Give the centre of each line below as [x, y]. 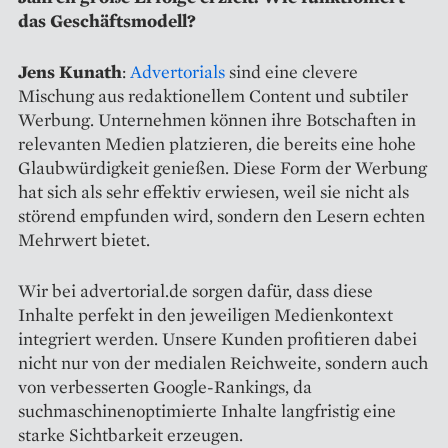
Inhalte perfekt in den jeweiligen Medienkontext [205, 314]
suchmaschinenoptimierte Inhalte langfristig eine [207, 410]
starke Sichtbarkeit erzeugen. [130, 434]
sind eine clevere [291, 71]
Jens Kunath [70, 71]
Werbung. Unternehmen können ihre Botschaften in [217, 119]
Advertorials [177, 71]
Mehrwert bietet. [84, 239]
